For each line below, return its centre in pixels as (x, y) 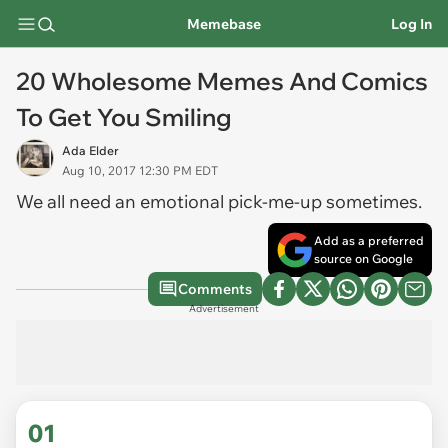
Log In (411, 23)
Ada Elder (90, 150)
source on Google (363, 258)
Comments (215, 289)
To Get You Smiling (123, 117)
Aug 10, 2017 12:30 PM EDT (140, 170)
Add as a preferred (369, 240)
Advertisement (224, 308)
